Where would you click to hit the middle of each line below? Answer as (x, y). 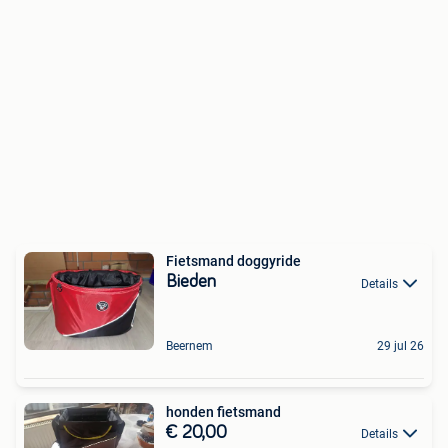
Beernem (189, 345)
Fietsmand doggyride (233, 261)
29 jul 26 (400, 345)
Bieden (191, 282)
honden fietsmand (223, 411)
